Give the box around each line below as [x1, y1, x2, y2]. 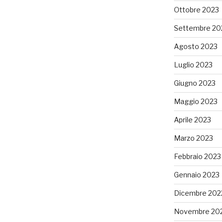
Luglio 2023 [173, 60, 213, 69]
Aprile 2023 [173, 115, 211, 124]
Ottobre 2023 [173, 5, 219, 14]
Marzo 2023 [173, 134, 213, 143]
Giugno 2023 [173, 79, 216, 88]
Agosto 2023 [173, 42, 218, 51]
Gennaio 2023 [173, 170, 220, 179]
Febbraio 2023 [173, 152, 221, 161]
